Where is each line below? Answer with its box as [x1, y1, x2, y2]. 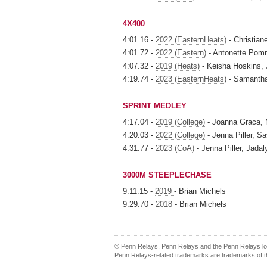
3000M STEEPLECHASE [123, 170, 212, 179]
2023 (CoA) [156, 144, 194, 153]
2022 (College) [156, 131, 205, 139]
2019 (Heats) [156, 61, 200, 70]
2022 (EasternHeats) [156, 35, 226, 44]
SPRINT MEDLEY [123, 101, 187, 110]
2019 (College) [156, 117, 205, 126]
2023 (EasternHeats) [156, 74, 226, 83]
